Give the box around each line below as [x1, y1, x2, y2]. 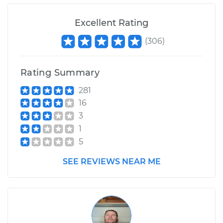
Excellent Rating [75, 17, 148, 28]
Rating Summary [20, 67, 100, 78]
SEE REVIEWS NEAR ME [62, 156, 161, 166]
